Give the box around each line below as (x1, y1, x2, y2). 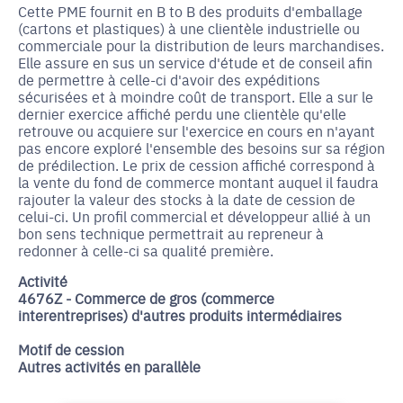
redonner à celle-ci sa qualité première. (18, 240, 273, 260)
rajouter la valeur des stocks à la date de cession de (18, 189, 355, 209)
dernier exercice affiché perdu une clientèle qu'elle (18, 103, 346, 123)
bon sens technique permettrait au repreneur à (18, 223, 324, 243)
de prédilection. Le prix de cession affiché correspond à (18, 155, 375, 175)
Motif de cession (18, 339, 124, 359)
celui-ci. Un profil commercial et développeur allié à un (18, 206, 371, 226)
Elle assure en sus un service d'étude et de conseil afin (18, 52, 372, 72)
